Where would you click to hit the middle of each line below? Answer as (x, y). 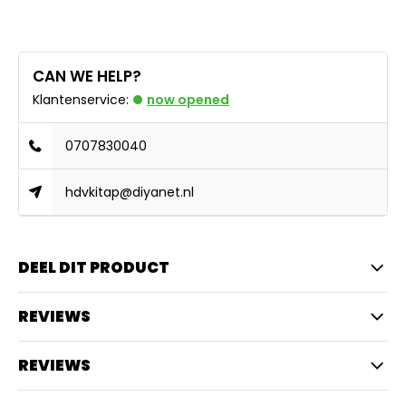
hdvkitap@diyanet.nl (130, 192)
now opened (188, 100)
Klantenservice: (81, 100)
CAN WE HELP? (87, 76)
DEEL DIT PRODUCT (94, 267)
